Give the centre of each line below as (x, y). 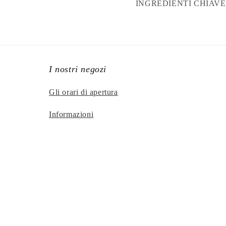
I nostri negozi (78, 69)
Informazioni (71, 115)
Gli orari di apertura (83, 92)
